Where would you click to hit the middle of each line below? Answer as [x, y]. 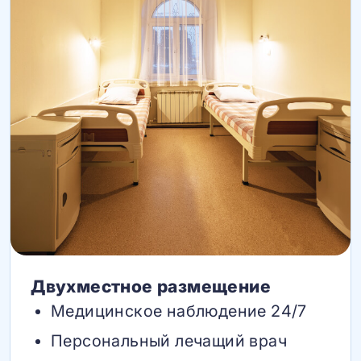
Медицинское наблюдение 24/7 [179, 311]
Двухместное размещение [151, 286]
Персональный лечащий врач [169, 341]
